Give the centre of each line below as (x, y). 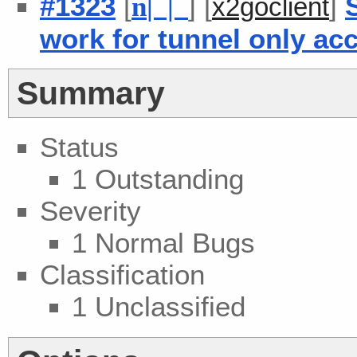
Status (79, 147)
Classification (122, 275)
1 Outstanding (158, 179)
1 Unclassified (159, 307)
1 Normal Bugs (163, 243)
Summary (91, 93)
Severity (90, 211)
